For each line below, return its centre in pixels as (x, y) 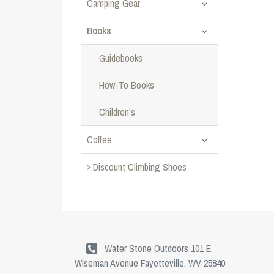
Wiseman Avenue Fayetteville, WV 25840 (150, 263)
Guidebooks (121, 58)
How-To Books (127, 85)
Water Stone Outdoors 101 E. (159, 248)
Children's (117, 112)
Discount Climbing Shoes (139, 167)
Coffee (99, 139)
